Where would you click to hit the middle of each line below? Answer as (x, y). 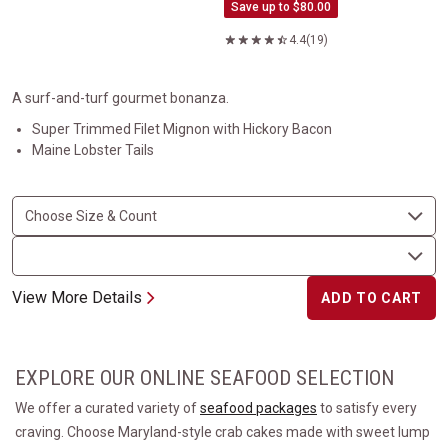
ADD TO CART (371, 298)
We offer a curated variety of (107, 408)
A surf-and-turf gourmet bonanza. (120, 98)
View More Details (77, 297)
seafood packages (258, 408)
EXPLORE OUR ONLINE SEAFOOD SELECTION (204, 378)
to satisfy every (367, 408)
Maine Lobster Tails (93, 150)
